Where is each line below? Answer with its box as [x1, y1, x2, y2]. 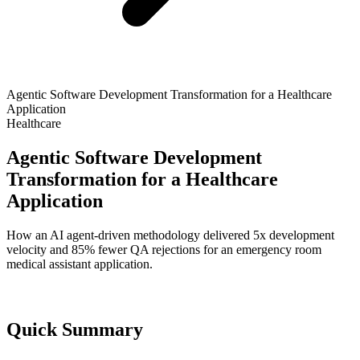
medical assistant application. [6, 256, 153, 271]
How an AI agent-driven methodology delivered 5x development [6, 227, 334, 242]
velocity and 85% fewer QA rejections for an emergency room [6, 242, 321, 256]
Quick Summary [6, 318, 143, 340]
